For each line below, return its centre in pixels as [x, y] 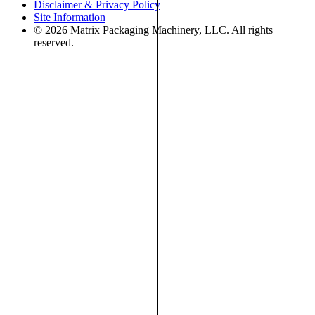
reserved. [54, 42]
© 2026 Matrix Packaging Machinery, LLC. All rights [153, 30]
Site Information [70, 17]
